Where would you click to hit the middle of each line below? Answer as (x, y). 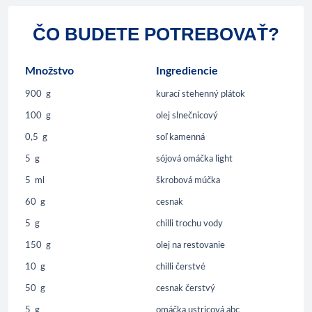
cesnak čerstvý (186, 289)
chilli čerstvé (181, 267)
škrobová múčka (188, 181)
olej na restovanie (190, 246)
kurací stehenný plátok (201, 95)
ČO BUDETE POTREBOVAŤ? (156, 34)
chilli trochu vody (189, 224)
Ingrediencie (187, 71)
